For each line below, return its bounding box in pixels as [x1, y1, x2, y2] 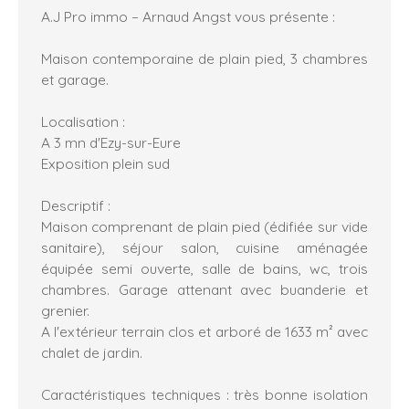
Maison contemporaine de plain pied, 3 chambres [41, 49, 368, 68]
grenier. [41, 301, 89, 320]
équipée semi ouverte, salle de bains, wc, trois [41, 259, 368, 278]
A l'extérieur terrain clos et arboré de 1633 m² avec [41, 322, 368, 341]
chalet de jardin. [41, 343, 142, 362]
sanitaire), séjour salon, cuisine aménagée [41, 238, 368, 257]
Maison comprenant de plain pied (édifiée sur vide [41, 217, 368, 236]
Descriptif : [41, 196, 110, 215]
